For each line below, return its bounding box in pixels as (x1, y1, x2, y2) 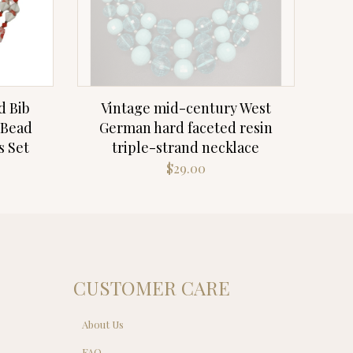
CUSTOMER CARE (73, 275, 230, 301)
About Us (82, 318, 124, 332)
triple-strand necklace (112, 138, 260, 158)
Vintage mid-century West (100, 98, 271, 118)
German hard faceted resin (98, 118, 273, 138)
